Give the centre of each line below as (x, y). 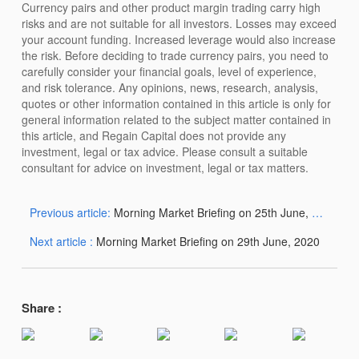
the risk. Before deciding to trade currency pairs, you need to (175, 55)
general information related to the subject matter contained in (177, 119)
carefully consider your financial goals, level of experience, (169, 71)
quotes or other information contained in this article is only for (177, 103)
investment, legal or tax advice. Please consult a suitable (165, 151)
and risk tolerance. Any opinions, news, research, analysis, (170, 87)
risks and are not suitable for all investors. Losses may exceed (179, 23)
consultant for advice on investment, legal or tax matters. (165, 167)
